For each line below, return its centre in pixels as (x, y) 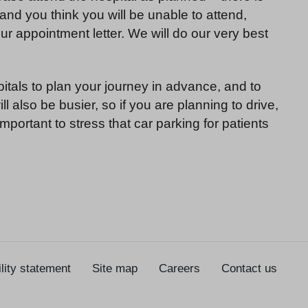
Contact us (249, 269)
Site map (115, 269)
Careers (179, 269)
